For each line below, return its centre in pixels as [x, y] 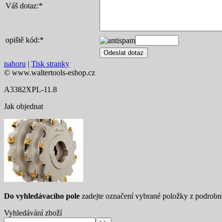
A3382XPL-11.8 [30, 90]
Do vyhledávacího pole [42, 196]
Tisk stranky [50, 64]
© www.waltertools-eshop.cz [50, 73]
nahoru [15, 64]
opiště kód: [23, 40]
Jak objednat [24, 107]
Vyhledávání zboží [33, 213]
